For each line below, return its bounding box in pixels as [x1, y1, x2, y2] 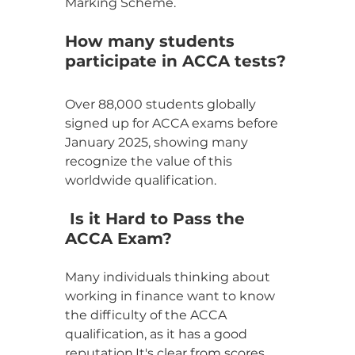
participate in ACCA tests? [65, 51, 286, 71]
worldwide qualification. [65, 172, 216, 188]
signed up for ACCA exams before [65, 115, 281, 131]
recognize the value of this [65, 153, 235, 169]
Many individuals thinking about [65, 269, 273, 284]
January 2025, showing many [65, 134, 251, 150]
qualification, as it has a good [65, 326, 250, 342]
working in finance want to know [65, 288, 278, 303]
